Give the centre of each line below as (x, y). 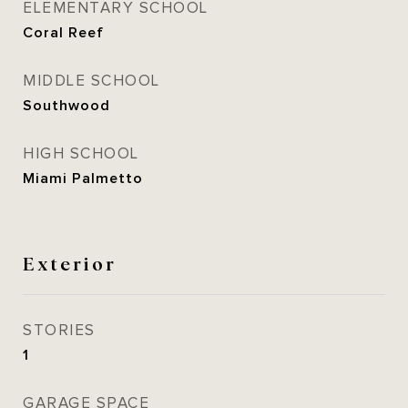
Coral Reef (63, 33)
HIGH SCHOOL (81, 154)
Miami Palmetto (83, 178)
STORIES (59, 331)
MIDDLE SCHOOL (92, 81)
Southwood (66, 106)
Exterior (70, 262)
